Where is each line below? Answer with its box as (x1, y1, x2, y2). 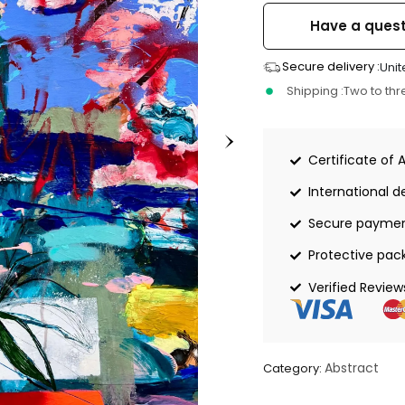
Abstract (324, 358, 379, 377)
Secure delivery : (282, 58, 381, 76)
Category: (262, 359, 325, 377)
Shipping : (286, 82, 344, 100)
